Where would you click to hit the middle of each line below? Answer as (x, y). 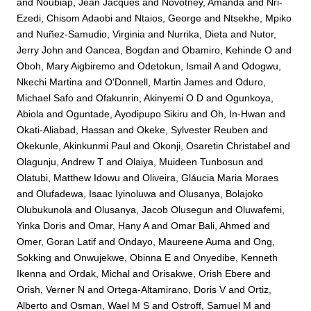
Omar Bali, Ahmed (211, 225)
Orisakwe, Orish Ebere (202, 273)
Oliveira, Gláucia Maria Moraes (211, 177)
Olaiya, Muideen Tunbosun (185, 161)
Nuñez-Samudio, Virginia (91, 34)
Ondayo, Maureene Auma (175, 241)
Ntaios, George (168, 18)
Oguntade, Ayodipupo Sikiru (127, 114)
